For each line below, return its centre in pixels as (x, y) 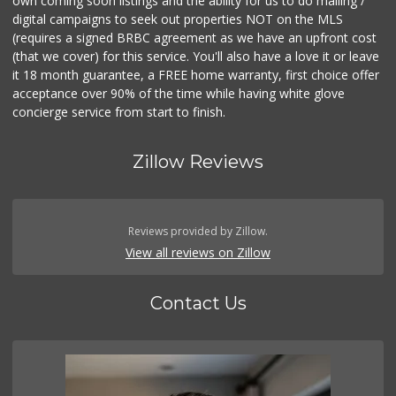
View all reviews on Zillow (198, 253)
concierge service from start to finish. (119, 112)
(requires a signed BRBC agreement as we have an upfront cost (195, 38)
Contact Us (198, 304)
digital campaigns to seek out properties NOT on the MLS (178, 19)
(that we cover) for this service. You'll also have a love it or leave (196, 57)
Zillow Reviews (198, 162)
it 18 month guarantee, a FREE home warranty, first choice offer (196, 75)
